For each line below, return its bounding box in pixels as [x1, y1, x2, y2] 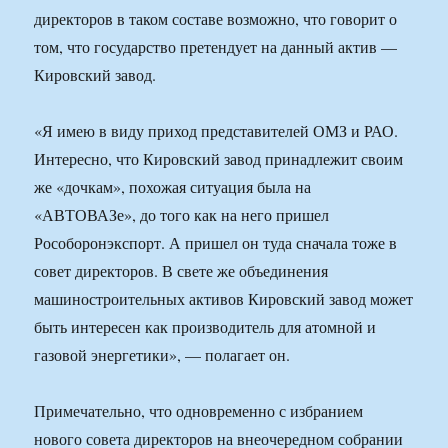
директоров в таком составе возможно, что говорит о [34, 8, 398, 30]
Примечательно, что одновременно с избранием [34, 400, 364, 422]
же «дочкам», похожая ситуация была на [34, 176, 312, 198]
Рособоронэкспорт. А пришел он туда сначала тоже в [34, 232, 398, 254]
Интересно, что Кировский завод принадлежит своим [34, 148, 404, 170]
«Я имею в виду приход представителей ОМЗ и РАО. [34, 120, 399, 142]
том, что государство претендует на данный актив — [34, 36, 398, 58]
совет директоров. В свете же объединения [34, 260, 329, 282]
